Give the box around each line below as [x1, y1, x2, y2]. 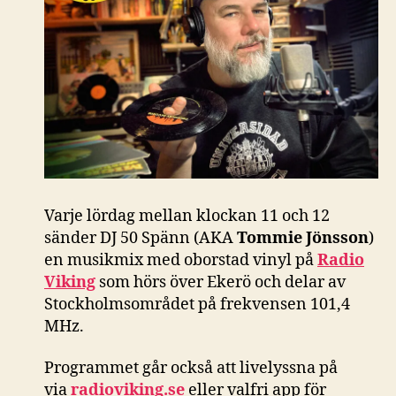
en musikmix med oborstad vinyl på [44, 249, 317, 270]
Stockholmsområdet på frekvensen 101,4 [44, 293, 350, 315]
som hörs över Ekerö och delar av [95, 271, 346, 293]
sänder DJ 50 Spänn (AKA [44, 227, 237, 248]
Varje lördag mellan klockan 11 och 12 [44, 205, 330, 226]
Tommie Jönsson [237, 227, 369, 248]
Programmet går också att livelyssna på [44, 358, 338, 379]
